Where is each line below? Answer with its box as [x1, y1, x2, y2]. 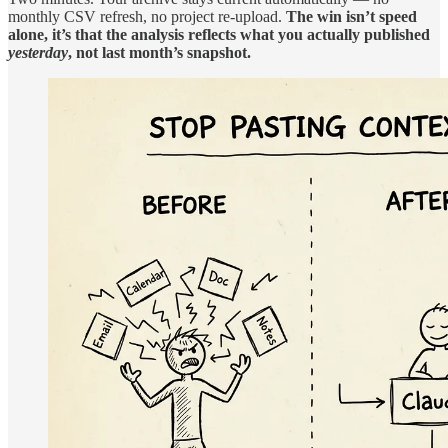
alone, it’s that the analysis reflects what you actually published [8, 25, 430, 43]
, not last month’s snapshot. [68, 43, 251, 61]
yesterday [8, 43, 68, 61]
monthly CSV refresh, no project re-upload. [8, 7, 286, 25]
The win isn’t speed [286, 7, 417, 25]
